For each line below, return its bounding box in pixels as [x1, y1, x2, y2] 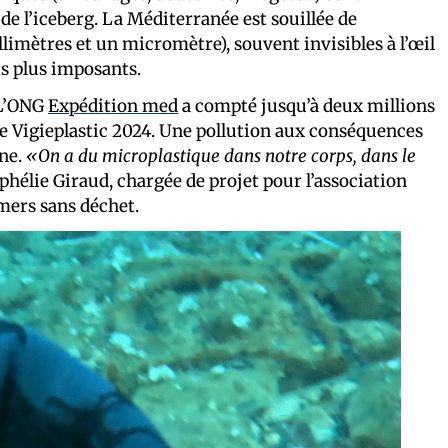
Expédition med [48, 95, 178, 118]
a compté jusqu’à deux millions [178, 95, 435, 118]
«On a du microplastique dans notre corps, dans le [26, 145, 416, 168]
